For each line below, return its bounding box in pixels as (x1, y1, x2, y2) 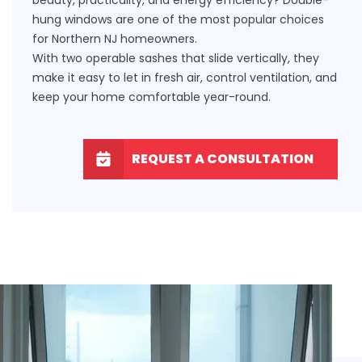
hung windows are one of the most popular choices (32, 11, 324, 27)
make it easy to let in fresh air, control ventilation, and (32, 69, 337, 86)
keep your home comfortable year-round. (32, 88, 271, 105)
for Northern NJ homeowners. (32, 30, 197, 47)
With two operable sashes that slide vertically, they (32, 49, 319, 66)
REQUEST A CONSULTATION (132, 149, 314, 168)
